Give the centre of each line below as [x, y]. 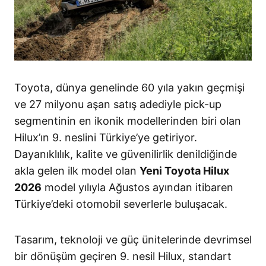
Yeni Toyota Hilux [184, 170]
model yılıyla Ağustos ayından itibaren [137, 187]
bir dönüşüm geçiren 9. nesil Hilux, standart [123, 256]
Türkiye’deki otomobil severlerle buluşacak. [121, 204]
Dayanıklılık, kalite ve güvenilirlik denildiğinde [126, 154]
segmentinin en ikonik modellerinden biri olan [128, 121]
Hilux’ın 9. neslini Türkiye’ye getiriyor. [106, 137]
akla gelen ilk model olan [77, 170]
